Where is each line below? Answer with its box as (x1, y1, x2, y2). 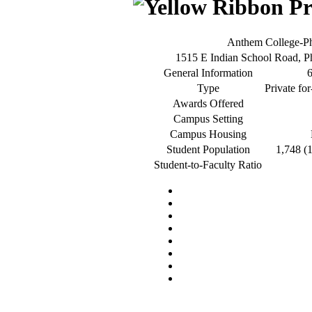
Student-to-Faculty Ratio (154, 159, 262, 171)
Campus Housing (169, 128, 247, 140)
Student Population (166, 143, 250, 155)
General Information (163, 67, 253, 79)
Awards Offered (172, 97, 244, 109)
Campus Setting (173, 113, 243, 125)
